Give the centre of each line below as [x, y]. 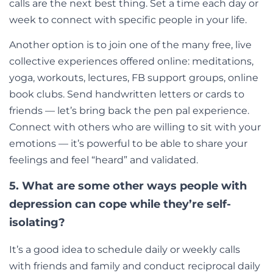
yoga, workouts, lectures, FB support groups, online [134, 78]
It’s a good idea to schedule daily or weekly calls [125, 250]
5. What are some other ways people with [128, 186]
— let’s [61, 111]
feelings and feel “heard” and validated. [106, 160]
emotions [34, 144]
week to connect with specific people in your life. [129, 19]
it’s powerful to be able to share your [158, 144]
